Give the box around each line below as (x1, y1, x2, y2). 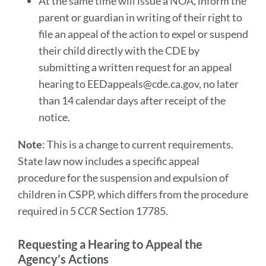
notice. (38, 110, 72, 123)
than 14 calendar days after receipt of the (38, 94, 226, 107)
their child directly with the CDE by (38, 44, 199, 57)
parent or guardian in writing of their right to (38, 11, 242, 24)
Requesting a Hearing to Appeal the (18, 237, 202, 251)
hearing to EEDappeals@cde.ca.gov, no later (38, 77, 239, 90)
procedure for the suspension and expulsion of (18, 171, 229, 184)
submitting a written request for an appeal (38, 61, 232, 74)
